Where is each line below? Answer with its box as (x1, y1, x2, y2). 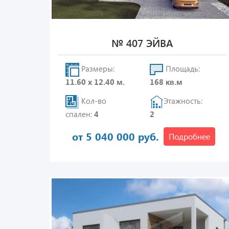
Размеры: (79, 63, 114, 74)
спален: (65, 109, 94, 119)
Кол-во (79, 96, 106, 106)
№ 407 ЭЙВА (111, 36, 173, 50)
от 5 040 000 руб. (72, 129, 159, 143)
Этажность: (164, 96, 203, 106)
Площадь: (164, 63, 200, 74)
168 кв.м (150, 77, 183, 87)
